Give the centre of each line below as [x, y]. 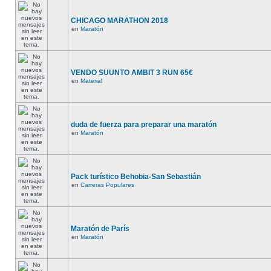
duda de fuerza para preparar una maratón [144, 125]
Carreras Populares [107, 185]
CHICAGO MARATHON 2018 [119, 21]
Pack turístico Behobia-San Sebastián [136, 177]
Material [91, 81]
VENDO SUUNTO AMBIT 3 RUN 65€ [132, 73]
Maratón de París [100, 229]
